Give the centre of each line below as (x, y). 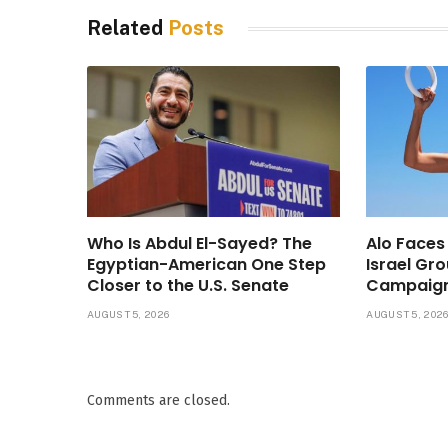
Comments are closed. (158, 401)
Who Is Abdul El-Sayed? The (199, 244)
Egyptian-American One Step (206, 265)
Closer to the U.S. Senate (188, 286)
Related (127, 28)
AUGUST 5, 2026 (128, 314)
